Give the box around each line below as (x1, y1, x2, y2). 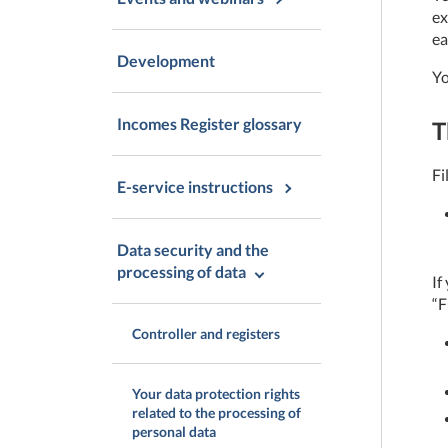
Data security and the (117, 240, 269, 259)
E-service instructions (117, 177, 273, 196)
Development (117, 51, 215, 70)
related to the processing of (132, 404, 301, 421)
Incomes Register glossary (117, 114, 302, 133)
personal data (132, 423, 216, 440)
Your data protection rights (132, 385, 300, 402)
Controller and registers (132, 325, 280, 342)
